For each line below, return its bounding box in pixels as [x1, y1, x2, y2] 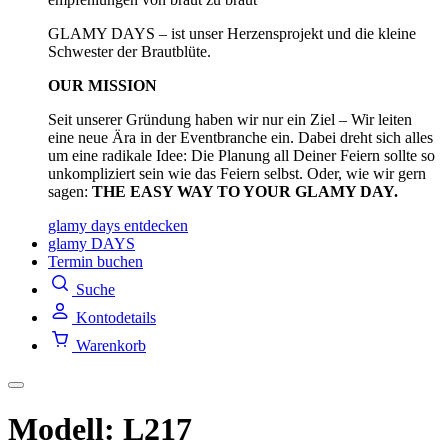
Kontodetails [76, 309, 156, 327]
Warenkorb [76, 337, 146, 355]
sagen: [48, 183, 92, 201]
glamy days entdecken [48, 217, 188, 235]
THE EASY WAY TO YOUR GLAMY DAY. [92, 183, 398, 201]
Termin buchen [48, 253, 143, 271]
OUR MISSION [48, 77, 157, 95]
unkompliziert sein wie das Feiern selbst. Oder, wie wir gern [48, 165, 426, 183]
